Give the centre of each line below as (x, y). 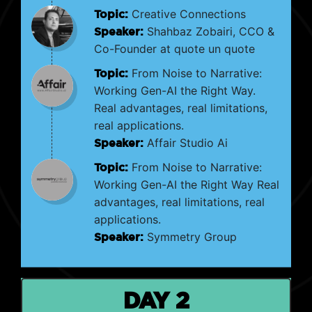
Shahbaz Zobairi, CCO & (209, 31)
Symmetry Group (190, 237)
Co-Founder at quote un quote (174, 49)
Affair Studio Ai (186, 143)
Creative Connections (187, 14)
